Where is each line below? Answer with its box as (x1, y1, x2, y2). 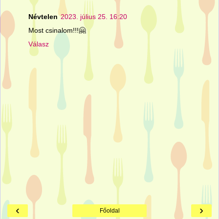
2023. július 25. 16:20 (61, 13, 127, 21)
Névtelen (28, 13, 58, 21)
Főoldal (99, 207, 120, 214)
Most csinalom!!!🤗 (28, 26, 86, 35)
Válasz (28, 40, 49, 48)
